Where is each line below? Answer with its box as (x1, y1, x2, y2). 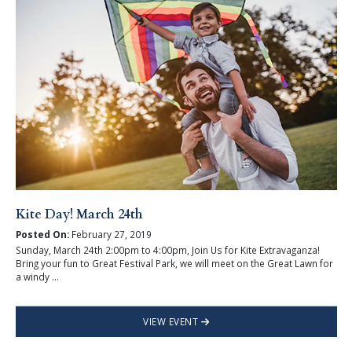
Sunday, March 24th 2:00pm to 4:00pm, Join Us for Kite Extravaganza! (15, 244, 320, 257)
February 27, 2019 (68, 228, 152, 241)
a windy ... (15, 270, 59, 284)
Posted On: (15, 228, 69, 241)
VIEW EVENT (143, 315, 201, 328)
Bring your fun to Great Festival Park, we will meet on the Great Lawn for (15, 257, 333, 270)
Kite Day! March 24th (15, 205, 143, 223)
